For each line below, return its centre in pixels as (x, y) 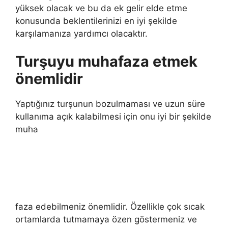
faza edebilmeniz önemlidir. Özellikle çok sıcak (110, 206)
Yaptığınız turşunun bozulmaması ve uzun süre (110, 104)
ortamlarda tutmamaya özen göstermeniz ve (106, 219)
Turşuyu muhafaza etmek (106, 61)
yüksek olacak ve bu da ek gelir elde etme (101, 8)
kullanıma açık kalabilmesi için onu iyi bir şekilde (113, 117)
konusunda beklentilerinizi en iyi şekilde (96, 21)
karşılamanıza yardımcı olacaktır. (81, 33)
